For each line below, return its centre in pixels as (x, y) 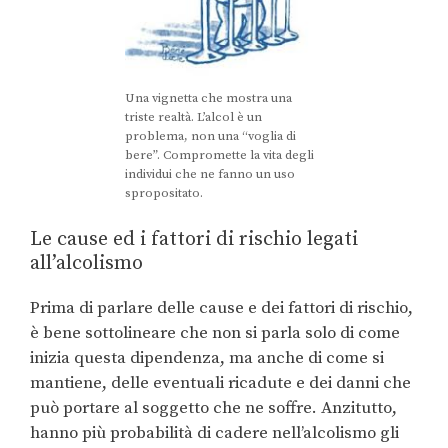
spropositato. (163, 192)
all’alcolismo (86, 264)
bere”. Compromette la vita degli (219, 154)
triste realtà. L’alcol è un (193, 116)
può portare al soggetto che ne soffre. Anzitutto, (213, 408)
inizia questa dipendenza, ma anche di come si (207, 358)
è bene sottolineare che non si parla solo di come (215, 333)
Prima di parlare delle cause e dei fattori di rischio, (221, 308)
